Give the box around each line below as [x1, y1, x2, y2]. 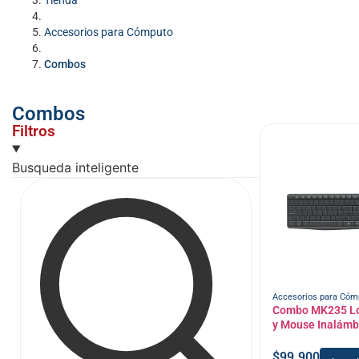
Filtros [12, 122, 55, 141]
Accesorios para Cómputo [44, 26, 173, 39]
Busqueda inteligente [12, 159, 139, 176]
